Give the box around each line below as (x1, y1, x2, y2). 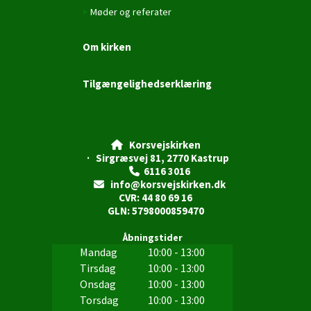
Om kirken (83, 40, 131, 53)
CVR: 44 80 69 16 (119, 190, 192, 204)
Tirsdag (79, 260, 116, 275)
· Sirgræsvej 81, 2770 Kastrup (82, 151, 229, 165)
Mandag (79, 244, 117, 259)
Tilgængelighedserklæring (83, 76, 212, 90)
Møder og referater (90, 5, 171, 18)
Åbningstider (122, 230, 189, 244)
